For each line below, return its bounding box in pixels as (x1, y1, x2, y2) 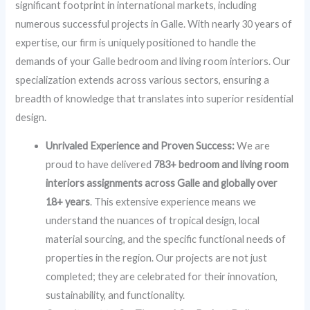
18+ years (46, 196, 91, 208)
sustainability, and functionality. (46, 289, 185, 302)
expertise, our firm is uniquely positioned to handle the (15, 36, 257, 48)
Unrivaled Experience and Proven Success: (46, 140, 235, 152)
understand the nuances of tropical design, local (46, 215, 260, 227)
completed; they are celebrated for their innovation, (46, 271, 278, 283)
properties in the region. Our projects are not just (46, 252, 268, 264)
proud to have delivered (46, 158, 154, 171)
